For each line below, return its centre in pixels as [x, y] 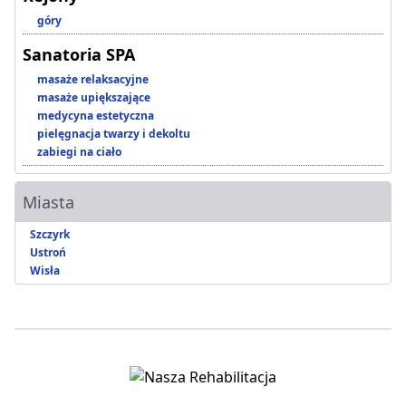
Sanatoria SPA [79, 55]
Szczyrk [50, 235]
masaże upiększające [94, 98]
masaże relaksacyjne [93, 80]
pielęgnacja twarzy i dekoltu [114, 134]
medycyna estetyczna [96, 116]
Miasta [48, 203]
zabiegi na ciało [79, 152]
